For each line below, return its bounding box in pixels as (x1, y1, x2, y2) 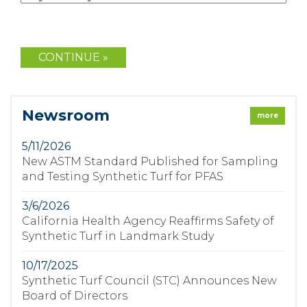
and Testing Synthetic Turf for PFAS (22, 170, 223, 183)
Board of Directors (22, 289, 127, 302)
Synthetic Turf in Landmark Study (22, 230, 214, 243)
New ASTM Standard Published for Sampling (22, 155, 278, 168)
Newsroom (22, 106, 110, 125)
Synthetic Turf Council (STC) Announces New (22, 274, 277, 287)
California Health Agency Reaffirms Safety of (22, 214, 274, 228)
